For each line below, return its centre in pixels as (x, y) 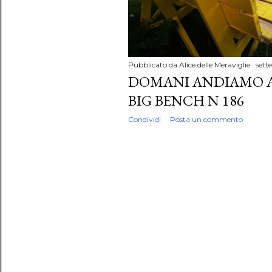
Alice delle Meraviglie (215, 64)
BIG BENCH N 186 (186, 100)
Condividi (144, 119)
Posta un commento (206, 119)
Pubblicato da (154, 64)
